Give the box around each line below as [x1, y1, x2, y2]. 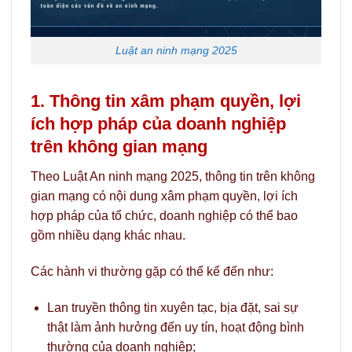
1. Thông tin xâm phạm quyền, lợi [31, 90, 301, 111]
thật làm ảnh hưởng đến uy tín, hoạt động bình [46, 320, 304, 334]
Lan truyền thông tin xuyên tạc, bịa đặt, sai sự [46, 300, 299, 314]
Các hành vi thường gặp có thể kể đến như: [31, 264, 273, 278]
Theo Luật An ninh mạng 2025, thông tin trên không [31, 169, 315, 183]
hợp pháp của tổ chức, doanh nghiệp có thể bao [31, 208, 298, 222]
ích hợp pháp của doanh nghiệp [31, 113, 286, 134]
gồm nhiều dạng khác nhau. [31, 228, 185, 242]
